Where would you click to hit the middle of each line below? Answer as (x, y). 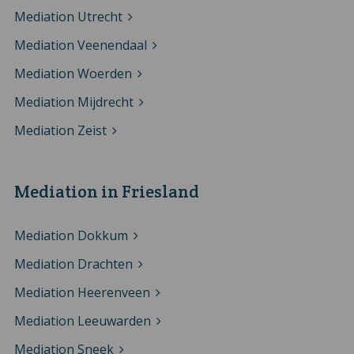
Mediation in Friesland (106, 191)
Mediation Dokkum (71, 235)
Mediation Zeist (60, 130)
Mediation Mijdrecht (73, 102)
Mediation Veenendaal (80, 45)
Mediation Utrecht (68, 16)
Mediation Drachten (73, 264)
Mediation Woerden (73, 73)
